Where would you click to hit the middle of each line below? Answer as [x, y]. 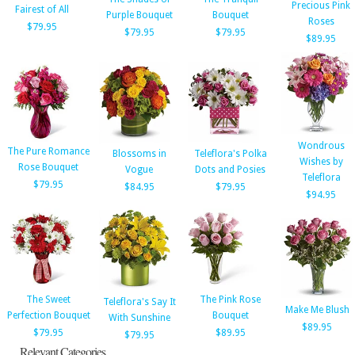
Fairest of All [42, 10]
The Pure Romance [48, 151]
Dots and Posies [230, 170]
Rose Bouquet [48, 167]
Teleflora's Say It [139, 302]
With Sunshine [139, 318]
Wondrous [321, 146]
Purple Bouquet [139, 15]
